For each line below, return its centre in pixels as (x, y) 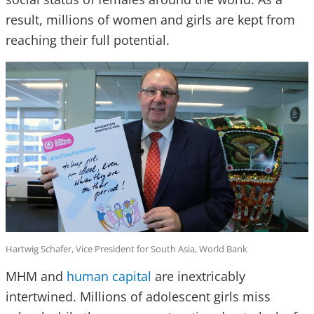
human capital (109, 277)
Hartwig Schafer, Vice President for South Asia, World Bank (127, 249)
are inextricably (198, 277)
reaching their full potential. (88, 40)
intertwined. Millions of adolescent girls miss (138, 297)
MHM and (36, 277)
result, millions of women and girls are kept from (150, 20)
